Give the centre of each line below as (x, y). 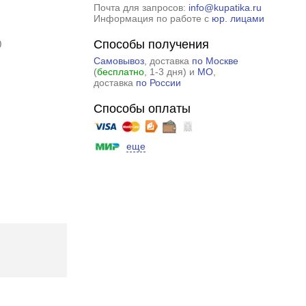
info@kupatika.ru (225, 8)
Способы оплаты (142, 109)
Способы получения (151, 44)
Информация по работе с (152, 18)
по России (158, 83)
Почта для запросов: (141, 8)
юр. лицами (238, 18)
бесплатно (120, 72)
